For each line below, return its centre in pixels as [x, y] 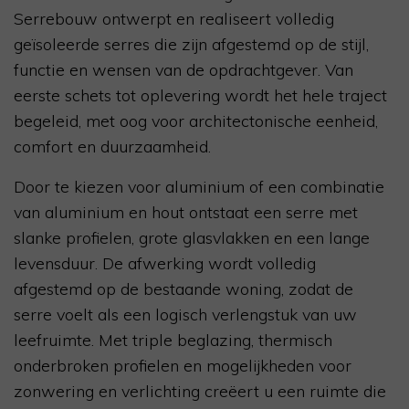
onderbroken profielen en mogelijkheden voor [183, 366]
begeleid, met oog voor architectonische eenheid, [196, 121]
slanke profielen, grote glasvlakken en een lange [192, 238]
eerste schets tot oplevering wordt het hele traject [200, 96]
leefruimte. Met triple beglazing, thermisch [173, 341]
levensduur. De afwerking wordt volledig [165, 264]
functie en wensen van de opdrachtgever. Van [184, 70]
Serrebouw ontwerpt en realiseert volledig [174, 19]
